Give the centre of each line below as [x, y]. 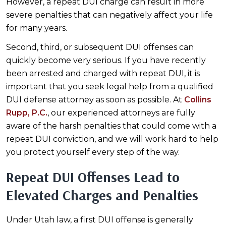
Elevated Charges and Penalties [102, 195]
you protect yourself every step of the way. [93, 152]
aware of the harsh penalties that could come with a [111, 126]
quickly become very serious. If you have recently [106, 61]
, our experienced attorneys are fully [121, 113]
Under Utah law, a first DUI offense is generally [100, 220]
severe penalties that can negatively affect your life [109, 15]
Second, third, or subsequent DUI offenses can [100, 47]
